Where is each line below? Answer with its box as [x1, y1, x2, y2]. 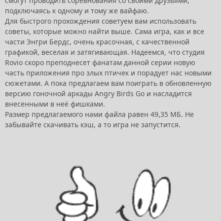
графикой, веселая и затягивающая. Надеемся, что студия [5, 47, 205, 57]
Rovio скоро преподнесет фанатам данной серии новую [5, 58, 195, 68]
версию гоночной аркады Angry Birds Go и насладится [5, 89, 192, 99]
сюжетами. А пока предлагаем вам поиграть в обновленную [5, 78, 212, 88]
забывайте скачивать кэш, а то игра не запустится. [5, 120, 181, 130]
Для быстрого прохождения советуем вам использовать [5, 16, 196, 26]
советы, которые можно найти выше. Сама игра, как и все [5, 27, 204, 37]
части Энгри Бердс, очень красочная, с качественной [5, 37, 189, 47]
